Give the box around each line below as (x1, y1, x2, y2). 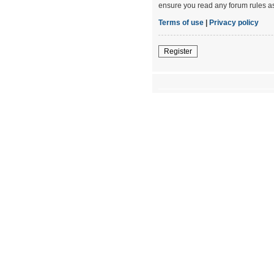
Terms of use (158, 18, 204, 27)
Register (164, 46, 192, 56)
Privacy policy (209, 18, 259, 27)
